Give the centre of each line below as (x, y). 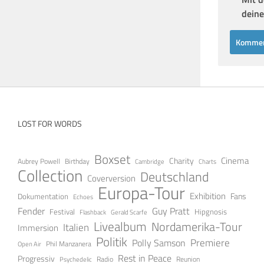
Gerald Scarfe (129, 212)
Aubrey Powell (39, 161)
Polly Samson (159, 242)
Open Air (29, 243)
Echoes (83, 196)
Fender (31, 211)
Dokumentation (43, 196)
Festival (62, 211)
